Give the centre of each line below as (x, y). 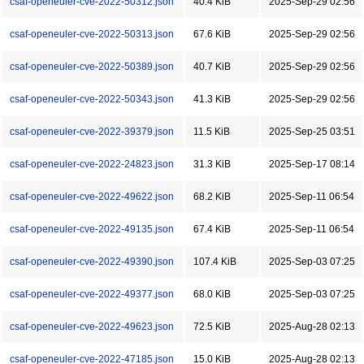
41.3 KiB (212, 99)
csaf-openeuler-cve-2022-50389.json (92, 67)
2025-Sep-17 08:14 (312, 164)
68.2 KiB (212, 197)
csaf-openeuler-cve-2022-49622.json (92, 197)
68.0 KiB (212, 294)
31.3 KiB (212, 164)
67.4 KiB (212, 229)
